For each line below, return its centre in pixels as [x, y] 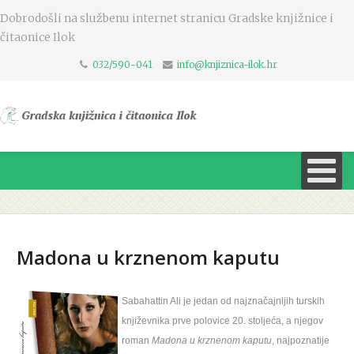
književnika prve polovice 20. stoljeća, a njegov [222, 321]
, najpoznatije [301, 341]
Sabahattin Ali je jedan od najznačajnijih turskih [223, 301]
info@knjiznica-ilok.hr [227, 64]
